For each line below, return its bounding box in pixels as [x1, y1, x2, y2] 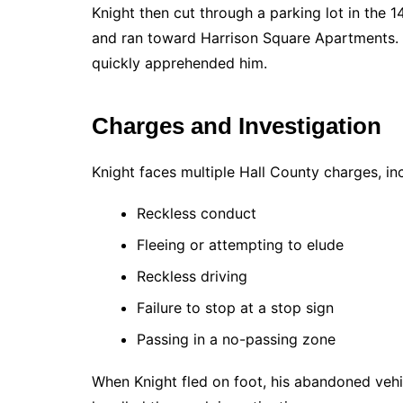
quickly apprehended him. [92, 54, 267, 72]
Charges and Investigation [92, 112, 381, 139]
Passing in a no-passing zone [137, 330, 336, 348]
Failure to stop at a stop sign [137, 299, 334, 317]
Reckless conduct [137, 204, 256, 222]
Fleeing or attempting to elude [137, 236, 344, 254]
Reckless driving [137, 267, 247, 285]
